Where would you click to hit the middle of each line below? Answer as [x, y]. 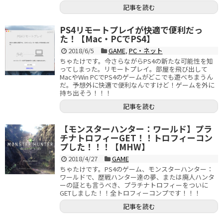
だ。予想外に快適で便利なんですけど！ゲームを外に [137, 85]
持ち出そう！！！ [86, 93]
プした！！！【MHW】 [105, 147]
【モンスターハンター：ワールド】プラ [136, 129]
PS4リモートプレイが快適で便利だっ [131, 30]
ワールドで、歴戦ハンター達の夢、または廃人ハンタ [137, 177]
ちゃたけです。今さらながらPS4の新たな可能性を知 [136, 61]
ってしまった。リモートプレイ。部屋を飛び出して [134, 69]
